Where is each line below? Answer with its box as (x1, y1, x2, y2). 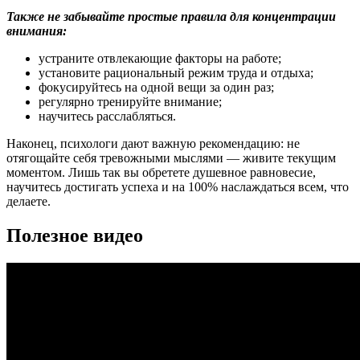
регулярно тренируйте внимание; (39, 94, 222, 108)
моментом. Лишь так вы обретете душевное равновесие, (6, 165, 316, 179)
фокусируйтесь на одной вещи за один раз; (39, 80, 274, 94)
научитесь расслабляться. (39, 108, 176, 123)
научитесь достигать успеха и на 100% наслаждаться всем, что (6, 179, 349, 194)
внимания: (6, 23, 67, 38)
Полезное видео (6, 224, 143, 246)
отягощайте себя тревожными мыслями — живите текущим (6, 150, 336, 165)
